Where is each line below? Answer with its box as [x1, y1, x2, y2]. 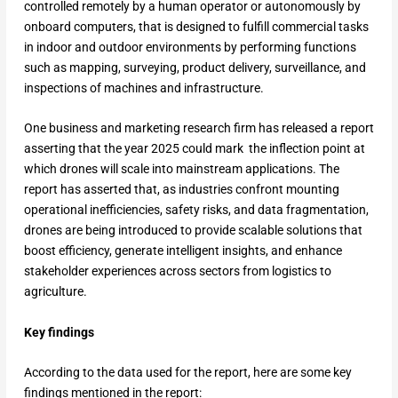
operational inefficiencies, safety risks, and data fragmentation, [23, 203, 369, 218]
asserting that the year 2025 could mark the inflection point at [23, 141, 365, 156]
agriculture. [23, 284, 87, 299]
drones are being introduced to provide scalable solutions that [23, 223, 362, 238]
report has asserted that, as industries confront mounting [23, 182, 339, 197]
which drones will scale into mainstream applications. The [23, 162, 339, 177]
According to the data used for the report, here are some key [23, 365, 352, 380]
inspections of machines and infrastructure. [23, 80, 264, 95]
